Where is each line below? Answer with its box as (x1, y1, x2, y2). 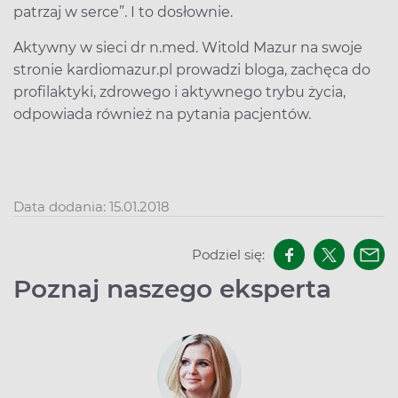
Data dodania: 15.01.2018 (13, 198, 170, 216)
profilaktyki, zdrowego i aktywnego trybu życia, (13, 83, 346, 100)
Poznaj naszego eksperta (13, 274, 331, 305)
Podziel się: (192, 245, 265, 263)
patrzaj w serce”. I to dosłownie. (13, 3, 233, 20)
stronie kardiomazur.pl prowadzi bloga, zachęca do (13, 60, 370, 78)
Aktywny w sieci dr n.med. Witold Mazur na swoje (13, 38, 362, 56)
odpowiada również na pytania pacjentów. (13, 105, 311, 123)
